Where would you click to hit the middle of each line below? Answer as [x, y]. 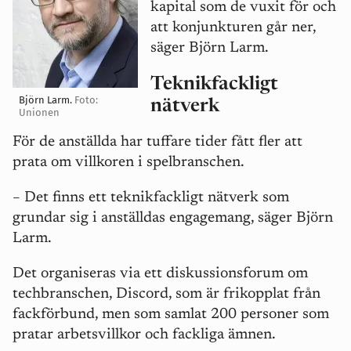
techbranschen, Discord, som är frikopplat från [166, 295]
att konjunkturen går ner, [233, 27]
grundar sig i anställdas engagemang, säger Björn [173, 219]
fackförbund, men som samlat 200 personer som [171, 315]
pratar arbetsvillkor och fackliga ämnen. [144, 335]
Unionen [39, 112]
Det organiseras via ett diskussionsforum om [160, 274]
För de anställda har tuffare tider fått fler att [157, 143]
